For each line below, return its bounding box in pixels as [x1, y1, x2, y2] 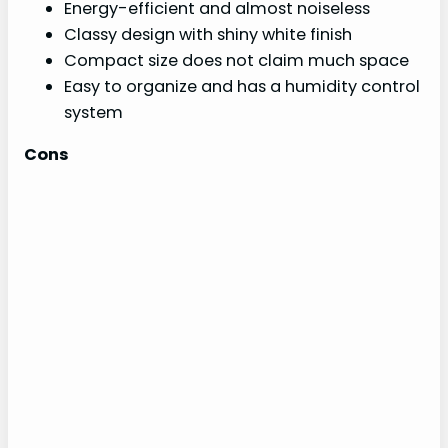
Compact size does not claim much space [64, 49, 409, 73]
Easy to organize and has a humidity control [64, 75, 420, 99]
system [64, 101, 123, 125]
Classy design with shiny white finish [64, 23, 352, 47]
